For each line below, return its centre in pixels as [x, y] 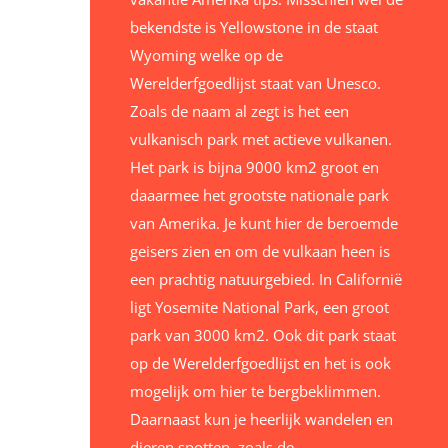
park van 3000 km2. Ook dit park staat [262, 335]
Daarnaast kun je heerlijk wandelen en [261, 419]
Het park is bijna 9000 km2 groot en [254, 167]
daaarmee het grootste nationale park [259, 195]
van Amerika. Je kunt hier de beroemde [263, 223]
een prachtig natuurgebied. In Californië [265, 279]
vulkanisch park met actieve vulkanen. [260, 139]
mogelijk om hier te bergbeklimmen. [255, 391]
